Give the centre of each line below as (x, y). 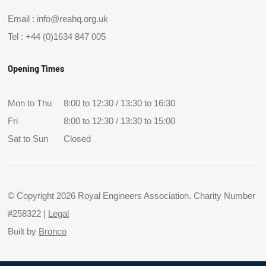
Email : (23, 19)
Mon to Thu (30, 104)
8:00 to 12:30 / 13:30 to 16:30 (118, 104)
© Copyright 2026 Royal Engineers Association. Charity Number (132, 196)
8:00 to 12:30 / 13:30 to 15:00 (118, 121)
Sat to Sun (28, 139)
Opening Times (36, 69)
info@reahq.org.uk (73, 19)
